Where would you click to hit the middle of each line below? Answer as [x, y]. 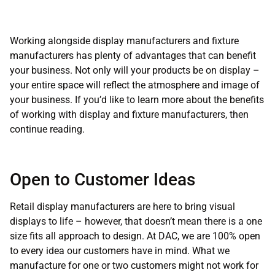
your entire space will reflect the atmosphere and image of [135, 85]
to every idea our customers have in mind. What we [120, 251]
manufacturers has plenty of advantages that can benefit [133, 56]
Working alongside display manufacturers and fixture [124, 41]
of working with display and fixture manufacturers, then [129, 115]
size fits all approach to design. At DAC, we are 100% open [135, 236]
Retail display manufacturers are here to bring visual [122, 207]
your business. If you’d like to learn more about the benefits [137, 100]
